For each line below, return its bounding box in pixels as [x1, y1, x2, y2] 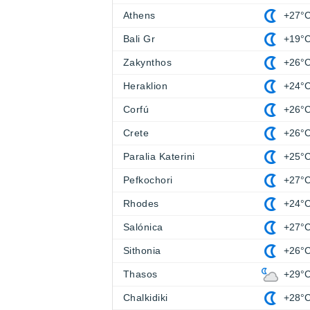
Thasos [123, 268, 158, 280]
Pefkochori [123, 174, 173, 186]
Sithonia [123, 245, 161, 257]
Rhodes [123, 198, 159, 210]
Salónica [123, 221, 163, 233]
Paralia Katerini [123, 151, 195, 163]
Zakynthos [123, 57, 172, 69]
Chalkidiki [123, 292, 168, 304]
